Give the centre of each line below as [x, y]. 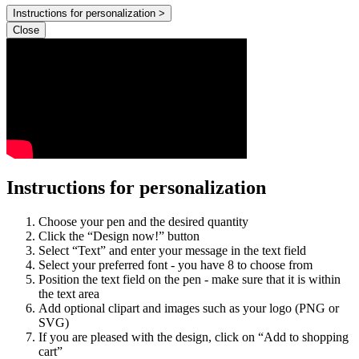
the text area [69, 294]
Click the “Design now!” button [119, 236]
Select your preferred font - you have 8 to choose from [175, 265]
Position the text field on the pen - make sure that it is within [190, 280]
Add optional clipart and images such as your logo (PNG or [189, 309]
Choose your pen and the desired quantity [143, 222]
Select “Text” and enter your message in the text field [172, 251]
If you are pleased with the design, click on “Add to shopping [194, 337]
